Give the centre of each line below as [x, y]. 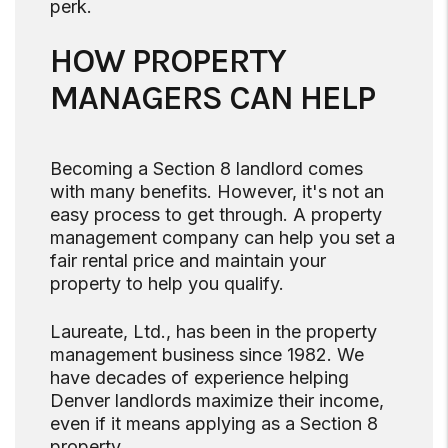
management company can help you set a [222, 238]
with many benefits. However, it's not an [217, 192]
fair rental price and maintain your [188, 261]
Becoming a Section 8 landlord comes [206, 169]
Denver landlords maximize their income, [217, 401]
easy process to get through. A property [216, 215]
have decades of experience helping [199, 378]
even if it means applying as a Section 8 [214, 424]
